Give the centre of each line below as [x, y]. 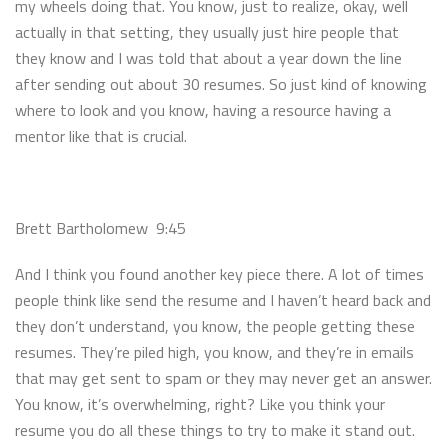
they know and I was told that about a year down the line [208, 57]
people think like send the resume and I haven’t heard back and [223, 299]
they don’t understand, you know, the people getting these [215, 325]
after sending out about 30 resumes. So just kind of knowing [221, 83]
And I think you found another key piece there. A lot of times [219, 273]
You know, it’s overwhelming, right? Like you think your [200, 403]
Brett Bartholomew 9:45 [104, 227]
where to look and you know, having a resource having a [203, 109]
